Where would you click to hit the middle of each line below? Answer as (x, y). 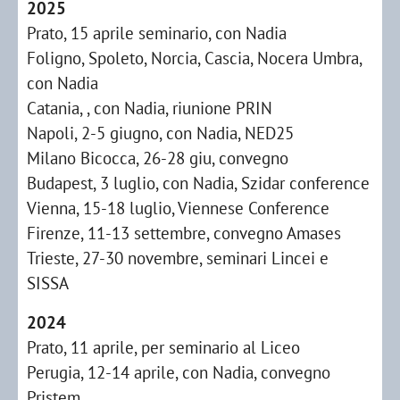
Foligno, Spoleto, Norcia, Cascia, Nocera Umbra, (194, 58)
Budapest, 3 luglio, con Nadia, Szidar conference (198, 183)
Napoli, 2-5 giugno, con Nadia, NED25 (160, 133)
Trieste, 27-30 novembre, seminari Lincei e (178, 258)
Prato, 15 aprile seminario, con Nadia (157, 33)
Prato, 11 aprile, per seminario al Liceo (163, 347)
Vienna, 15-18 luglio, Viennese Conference (178, 208)
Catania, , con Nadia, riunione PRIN (150, 108)
